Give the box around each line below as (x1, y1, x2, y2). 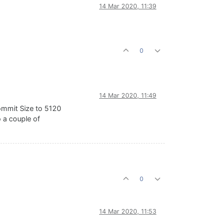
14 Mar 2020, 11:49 (99, 92, 156, 100)
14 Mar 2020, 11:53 (99, 208, 156, 216)
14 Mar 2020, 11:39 (99, 2, 156, 10)
